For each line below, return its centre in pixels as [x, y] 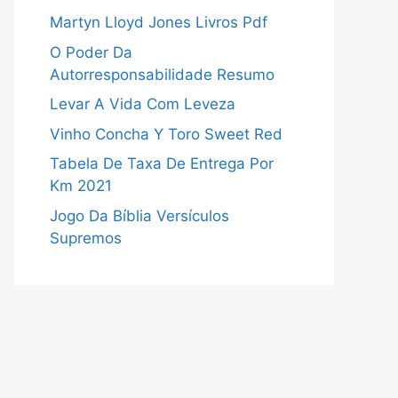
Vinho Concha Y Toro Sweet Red [166, 134]
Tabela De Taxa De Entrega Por [162, 163]
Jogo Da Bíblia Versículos [139, 215]
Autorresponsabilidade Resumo [162, 74]
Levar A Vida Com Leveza [143, 104]
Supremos [86, 238]
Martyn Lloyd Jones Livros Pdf [159, 22]
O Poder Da [91, 52]
